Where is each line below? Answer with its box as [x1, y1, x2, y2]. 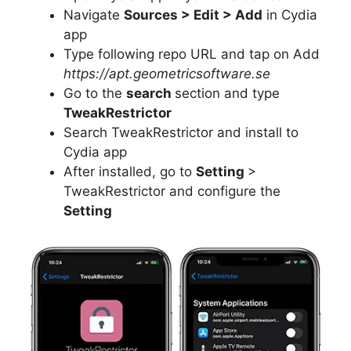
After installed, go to [63, 164, 196, 179]
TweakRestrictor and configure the [63, 183, 280, 199]
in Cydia [262, 7, 317, 23]
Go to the [63, 85, 126, 101]
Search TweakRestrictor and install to [63, 125, 299, 140]
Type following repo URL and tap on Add [63, 46, 320, 62]
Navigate [63, 7, 124, 23]
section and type [175, 85, 280, 101]
